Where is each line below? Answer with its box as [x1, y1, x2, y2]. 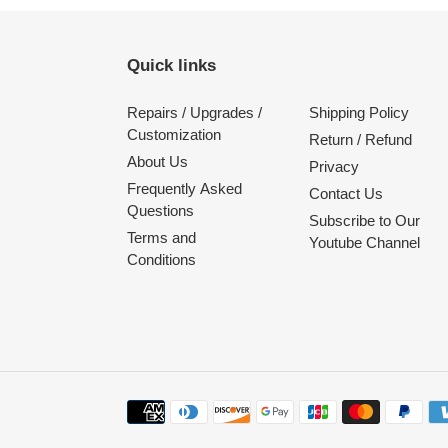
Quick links [127, 55, 216, 75]
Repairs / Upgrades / [127, 104, 262, 122]
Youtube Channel [308, 234, 420, 252]
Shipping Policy [308, 104, 409, 122]
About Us [127, 153, 188, 171]
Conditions [127, 251, 196, 269]
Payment [126, 400, 185, 418]
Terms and [127, 229, 196, 247]
